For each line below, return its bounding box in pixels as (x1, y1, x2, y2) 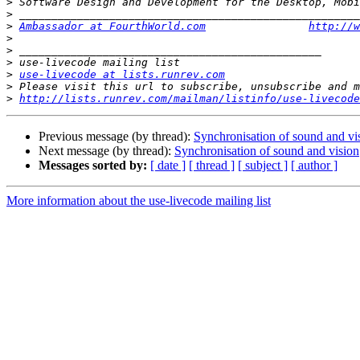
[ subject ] (238, 158, 288, 173)
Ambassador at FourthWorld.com (19, 20, 206, 33)
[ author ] (291, 158, 337, 173)
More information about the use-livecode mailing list (6, 194, 271, 208)
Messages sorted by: (39, 158, 147, 173)
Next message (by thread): (39, 144, 174, 158)
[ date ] (150, 158, 186, 173)
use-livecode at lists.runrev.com (19, 68, 225, 81)
